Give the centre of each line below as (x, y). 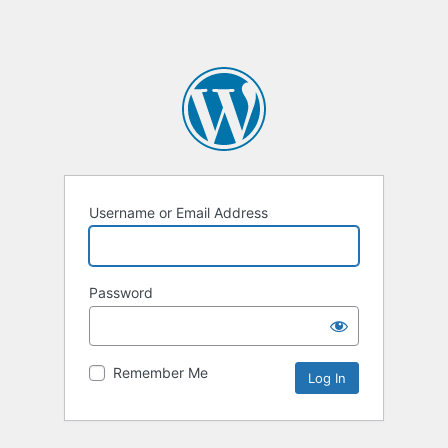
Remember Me (160, 373)
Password (121, 293)
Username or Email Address (178, 213)
